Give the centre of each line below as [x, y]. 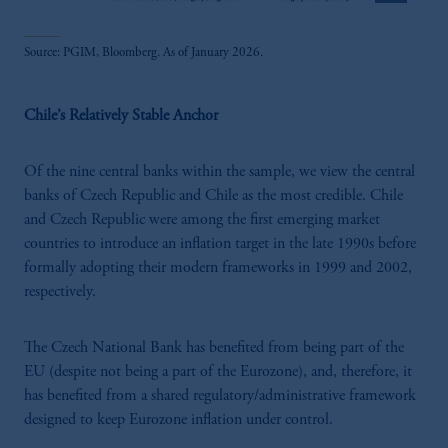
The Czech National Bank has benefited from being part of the [214, 347]
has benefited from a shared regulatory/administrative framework [220, 395]
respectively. [60, 291]
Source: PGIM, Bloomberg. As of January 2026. [143, 53]
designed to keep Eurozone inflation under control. [178, 419]
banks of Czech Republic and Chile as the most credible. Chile [213, 195]
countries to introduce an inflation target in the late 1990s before [220, 243]
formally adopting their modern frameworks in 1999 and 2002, [218, 267]
